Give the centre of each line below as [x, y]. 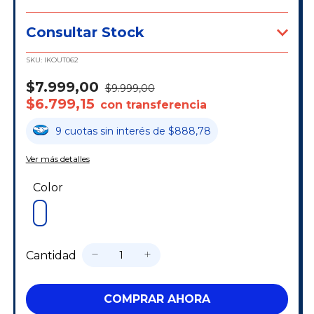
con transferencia [153, 105]
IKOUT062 [61, 60]
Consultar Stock [85, 33]
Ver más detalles [57, 159]
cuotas [82, 131]
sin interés [126, 131]
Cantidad [51, 255]
